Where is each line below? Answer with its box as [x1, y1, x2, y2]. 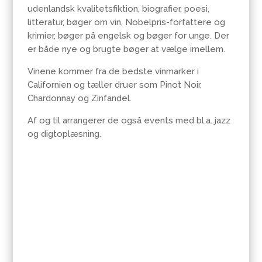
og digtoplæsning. [27, 129, 102, 140]
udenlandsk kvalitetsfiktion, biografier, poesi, [27, 4, 210, 15]
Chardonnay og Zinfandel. [27, 93, 132, 104]
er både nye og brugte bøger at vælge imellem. [27, 44, 226, 55]
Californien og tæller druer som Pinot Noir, [27, 80, 202, 91]
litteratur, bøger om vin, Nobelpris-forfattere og [27, 17, 226, 28]
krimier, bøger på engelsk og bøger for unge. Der [27, 30, 230, 42]
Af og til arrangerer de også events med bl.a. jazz [27, 115, 231, 126]
